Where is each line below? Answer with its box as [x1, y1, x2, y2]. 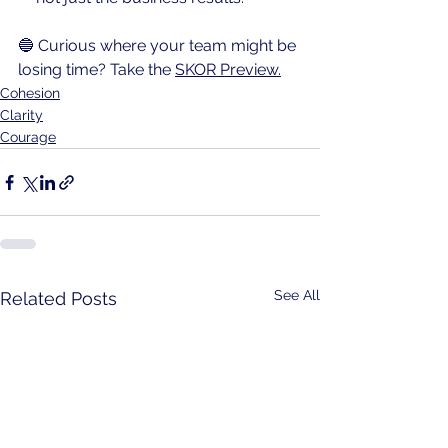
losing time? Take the [18, 60, 175, 80]
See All [274, 287, 320, 304]
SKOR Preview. [175, 60, 281, 80]
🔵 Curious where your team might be [18, 36, 300, 56]
